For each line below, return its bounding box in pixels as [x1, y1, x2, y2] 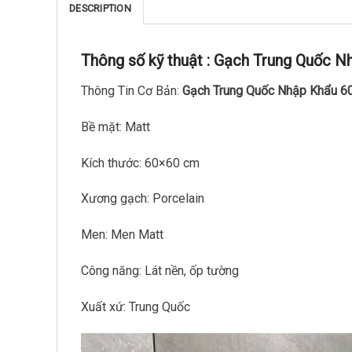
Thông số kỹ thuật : [81, 50, 214, 70]
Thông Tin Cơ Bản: [81, 82, 182, 98]
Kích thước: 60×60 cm [81, 155, 200, 170]
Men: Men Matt [81, 227, 163, 243]
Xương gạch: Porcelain [81, 191, 204, 207]
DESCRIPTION [69, 2, 131, 14]
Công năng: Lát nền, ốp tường [81, 262, 239, 278]
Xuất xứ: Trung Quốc [81, 299, 190, 314]
